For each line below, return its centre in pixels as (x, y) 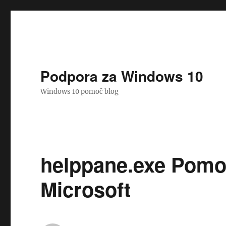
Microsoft (86, 189)
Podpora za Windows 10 (122, 76)
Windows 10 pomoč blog (80, 92)
